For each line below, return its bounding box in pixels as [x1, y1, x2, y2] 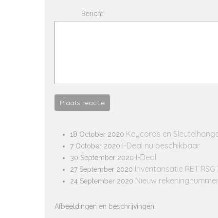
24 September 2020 [70, 177, 133, 185]
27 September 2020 [70, 165, 133, 173]
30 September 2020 [70, 154, 134, 162]
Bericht [81, 10, 103, 18]
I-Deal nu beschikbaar [122, 141, 200, 150]
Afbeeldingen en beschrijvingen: [54, 202, 156, 210]
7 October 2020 [70, 142, 120, 150]
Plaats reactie [60, 98, 105, 107]
